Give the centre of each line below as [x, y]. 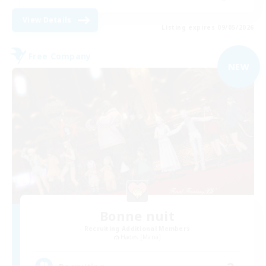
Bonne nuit [137, 215]
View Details [47, 20]
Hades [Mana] [141, 237]
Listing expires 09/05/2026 [208, 28]
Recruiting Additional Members [137, 228]
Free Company [60, 56]
